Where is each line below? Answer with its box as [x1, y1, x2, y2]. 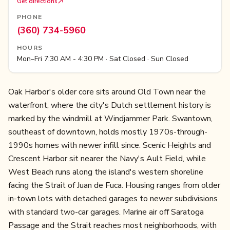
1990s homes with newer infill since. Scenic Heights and [8, 140, 211, 151]
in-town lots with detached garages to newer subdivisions [8, 193, 218, 204]
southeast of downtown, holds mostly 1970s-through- [8, 126, 207, 138]
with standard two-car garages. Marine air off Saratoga [8, 206, 204, 218]
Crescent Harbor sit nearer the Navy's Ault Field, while [8, 153, 206, 164]
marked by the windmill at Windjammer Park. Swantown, [8, 113, 213, 124]
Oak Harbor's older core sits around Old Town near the [8, 86, 206, 98]
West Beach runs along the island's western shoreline [8, 166, 203, 178]
